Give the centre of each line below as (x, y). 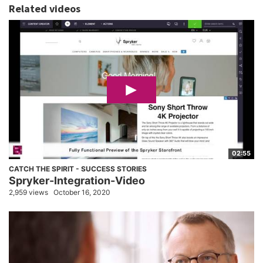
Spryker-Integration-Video (77, 181)
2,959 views (28, 193)
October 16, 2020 (82, 193)
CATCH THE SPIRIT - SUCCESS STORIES (78, 169)
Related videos (45, 9)
